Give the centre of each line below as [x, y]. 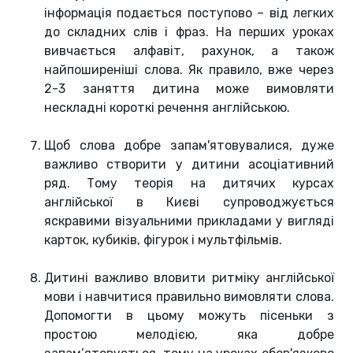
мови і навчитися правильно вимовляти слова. [189, 297]
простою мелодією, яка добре [189, 335]
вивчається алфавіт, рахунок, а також [189, 51]
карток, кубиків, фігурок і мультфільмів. [163, 240]
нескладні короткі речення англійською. [167, 108]
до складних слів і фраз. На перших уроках [189, 32]
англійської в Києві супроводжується [189, 203]
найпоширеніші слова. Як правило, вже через [189, 70]
